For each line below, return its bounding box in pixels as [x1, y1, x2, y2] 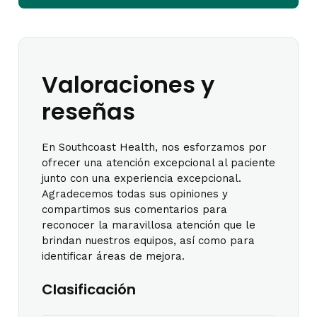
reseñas [42, 95, 135, 127]
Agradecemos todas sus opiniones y [42, 187, 228, 200]
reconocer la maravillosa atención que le [42, 218, 255, 231]
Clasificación [42, 279, 136, 299]
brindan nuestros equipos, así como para [42, 234, 255, 247]
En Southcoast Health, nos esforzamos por [42, 140, 267, 154]
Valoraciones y [42, 68, 214, 100]
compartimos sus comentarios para [42, 202, 227, 216]
